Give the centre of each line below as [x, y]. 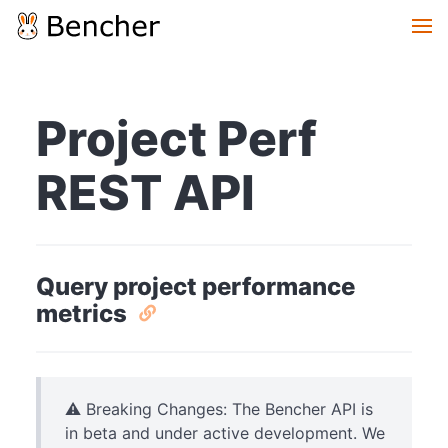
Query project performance [195, 287]
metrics [84, 314]
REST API [145, 192]
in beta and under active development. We [225, 433]
